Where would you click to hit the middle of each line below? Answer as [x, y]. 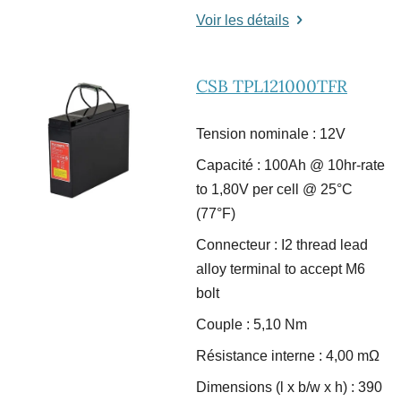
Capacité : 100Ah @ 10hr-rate [290, 166]
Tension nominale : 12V [271, 134]
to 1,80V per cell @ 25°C [274, 190]
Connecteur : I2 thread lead [282, 245]
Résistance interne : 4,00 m [282, 356]
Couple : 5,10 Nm [252, 325]
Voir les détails [243, 21]
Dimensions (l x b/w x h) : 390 [289, 388]
